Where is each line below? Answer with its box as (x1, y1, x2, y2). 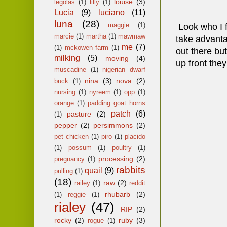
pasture (67, 109, 92, 118)
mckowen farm (64, 43, 109, 51)
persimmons (93, 121, 133, 129)
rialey (54, 200, 86, 214)
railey (74, 179, 91, 187)
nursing (54, 88, 75, 96)
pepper (54, 121, 77, 129)
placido (125, 132, 145, 140)
